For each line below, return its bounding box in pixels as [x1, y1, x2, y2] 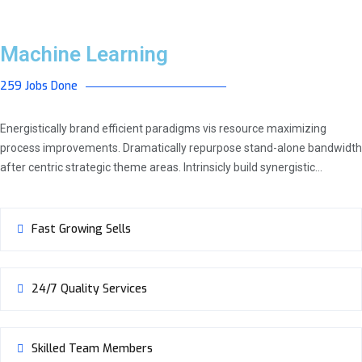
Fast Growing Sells [32, 221, 131, 237]
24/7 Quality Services [32, 281, 147, 297]
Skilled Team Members [32, 341, 153, 356]
